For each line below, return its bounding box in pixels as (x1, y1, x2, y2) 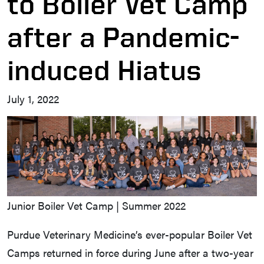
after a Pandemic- (7, 21, 239, 52)
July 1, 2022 (7, 91, 59, 107)
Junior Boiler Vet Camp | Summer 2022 (7, 198, 186, 213)
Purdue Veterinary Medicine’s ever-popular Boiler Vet (7, 227, 252, 242)
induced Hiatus (7, 54, 202, 85)
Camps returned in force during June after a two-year (7, 245, 253, 260)
